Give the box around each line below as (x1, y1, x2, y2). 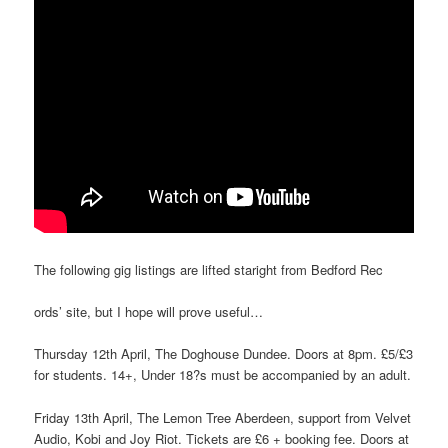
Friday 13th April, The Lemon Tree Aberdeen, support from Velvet (34, 407, 412, 427)
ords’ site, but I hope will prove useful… (34, 302, 264, 322)
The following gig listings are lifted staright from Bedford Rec (34, 260, 384, 280)
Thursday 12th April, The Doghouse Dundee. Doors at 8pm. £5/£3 (34, 344, 414, 364)
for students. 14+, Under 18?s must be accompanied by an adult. (34, 365, 412, 385)
